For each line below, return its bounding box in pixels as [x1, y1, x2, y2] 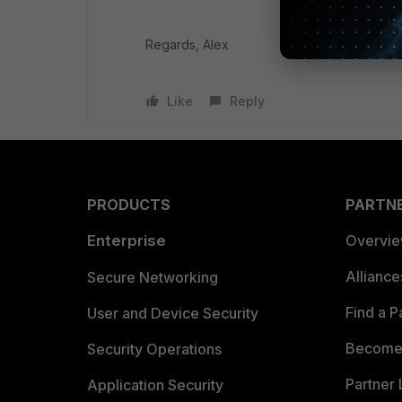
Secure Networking [87, 268, 218, 286]
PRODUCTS [87, 196, 170, 214]
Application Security [87, 376, 223, 394]
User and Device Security [87, 304, 258, 322]
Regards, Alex [145, 37, 229, 52]
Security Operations [87, 340, 222, 358]
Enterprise [87, 232, 166, 249]
